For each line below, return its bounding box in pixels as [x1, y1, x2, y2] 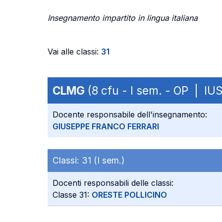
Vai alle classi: [48, 47, 101, 56]
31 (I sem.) [82, 155, 124, 166]
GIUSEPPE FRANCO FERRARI [53, 121, 159, 131]
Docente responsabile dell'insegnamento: [53, 110, 207, 119]
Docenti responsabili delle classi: [53, 178, 173, 188]
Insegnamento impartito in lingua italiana [48, 13, 198, 23]
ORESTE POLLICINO [92, 190, 167, 200]
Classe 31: [53, 190, 92, 200]
